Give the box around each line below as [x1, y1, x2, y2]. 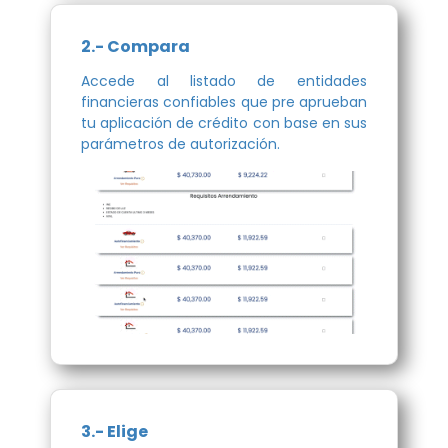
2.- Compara [81, 34, 191, 58]
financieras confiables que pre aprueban [81, 91, 367, 112]
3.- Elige [81, 419, 149, 443]
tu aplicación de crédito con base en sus [81, 112, 367, 133]
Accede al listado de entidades [81, 70, 367, 91]
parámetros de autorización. [81, 133, 281, 154]
